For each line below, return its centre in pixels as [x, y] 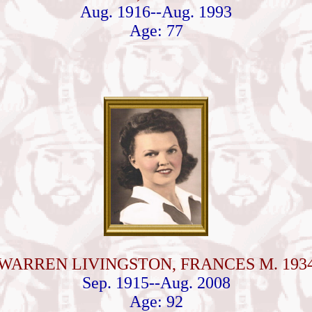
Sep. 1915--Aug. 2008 [156, 283]
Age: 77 [156, 31]
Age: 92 [156, 302]
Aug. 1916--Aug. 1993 [156, 12]
